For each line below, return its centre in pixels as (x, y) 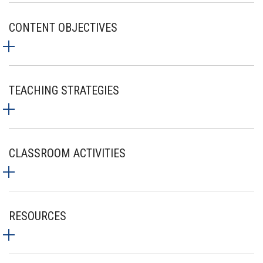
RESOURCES (38, 216)
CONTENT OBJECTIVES (63, 28)
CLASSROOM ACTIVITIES (67, 153)
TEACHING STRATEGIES (64, 90)
